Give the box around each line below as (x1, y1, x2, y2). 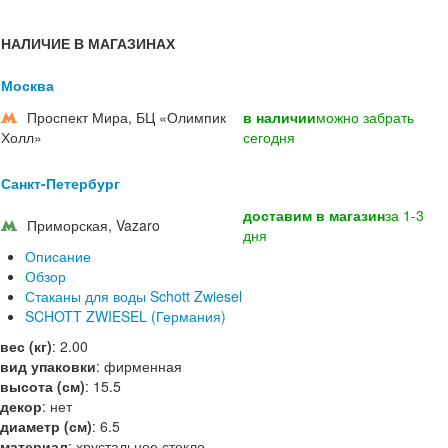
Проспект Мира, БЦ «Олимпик (27, 107, 226, 127)
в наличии (243, 107, 316, 127)
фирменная (104, 356, 182, 376)
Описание (25, 246, 91, 266)
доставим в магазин (243, 205, 385, 225)
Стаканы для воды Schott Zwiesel (25, 286, 242, 306)
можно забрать (316, 107, 414, 127)
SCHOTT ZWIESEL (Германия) (25, 306, 226, 326)
